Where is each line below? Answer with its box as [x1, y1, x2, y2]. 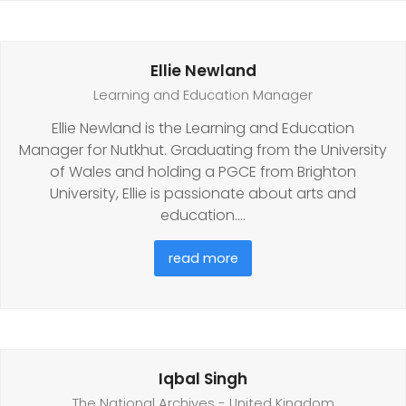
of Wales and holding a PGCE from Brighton [50, 161, 356, 183]
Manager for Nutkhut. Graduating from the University [19, 140, 387, 161]
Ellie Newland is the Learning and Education [52, 118, 354, 140]
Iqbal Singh [159, 368, 247, 391]
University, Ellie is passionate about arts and [50, 183, 356, 205]
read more [168, 249, 238, 268]
